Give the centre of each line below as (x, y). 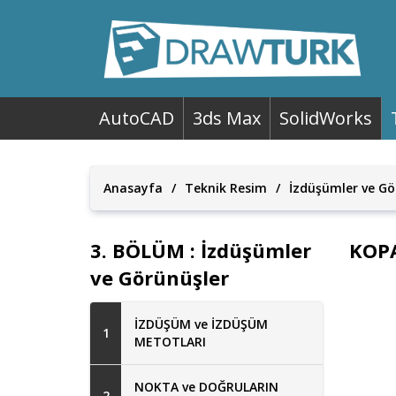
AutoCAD (137, 118)
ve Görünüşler (160, 277)
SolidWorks (326, 118)
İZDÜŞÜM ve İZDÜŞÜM (201, 324)
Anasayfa (133, 187)
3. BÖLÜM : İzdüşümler (201, 250)
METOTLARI (170, 341)
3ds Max (227, 118)
